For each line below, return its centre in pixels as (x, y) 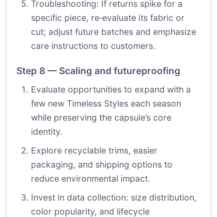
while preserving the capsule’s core (101, 118)
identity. (47, 132)
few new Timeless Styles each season (106, 104)
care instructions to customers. (93, 46)
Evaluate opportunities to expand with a (111, 90)
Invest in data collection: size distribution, (114, 198)
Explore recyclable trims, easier (94, 151)
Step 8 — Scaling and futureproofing (98, 71)
